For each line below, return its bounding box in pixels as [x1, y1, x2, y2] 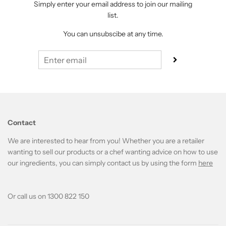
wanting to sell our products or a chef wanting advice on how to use [8, 147, 218, 157]
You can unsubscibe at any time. [63, 29, 163, 39]
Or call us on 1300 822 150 [8, 192, 89, 201]
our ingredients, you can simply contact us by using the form [8, 158, 198, 168]
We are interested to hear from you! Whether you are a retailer [8, 136, 204, 146]
